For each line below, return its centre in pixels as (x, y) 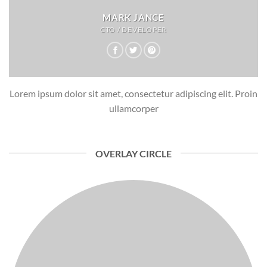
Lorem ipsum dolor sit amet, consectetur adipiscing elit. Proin (133, 93)
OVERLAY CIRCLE (133, 153)
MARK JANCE (133, 17)
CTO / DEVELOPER (133, 29)
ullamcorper (133, 108)
